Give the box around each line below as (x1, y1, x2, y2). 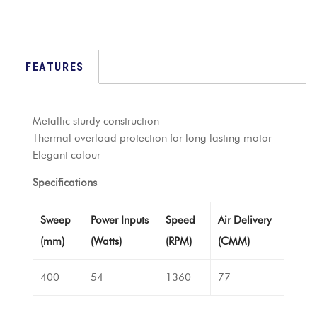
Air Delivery (218, 214, 272, 226)
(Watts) (91, 235, 122, 248)
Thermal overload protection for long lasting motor (33, 132, 272, 144)
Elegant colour (33, 149, 100, 161)
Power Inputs (91, 214, 149, 226)
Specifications (33, 176, 97, 189)
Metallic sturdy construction (33, 115, 159, 127)
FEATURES (25, 60, 84, 74)
